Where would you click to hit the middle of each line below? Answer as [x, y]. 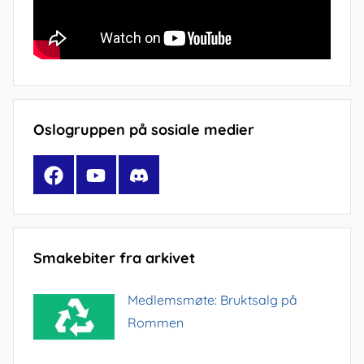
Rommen [156, 323]
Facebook [73, 173]
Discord [151, 173]
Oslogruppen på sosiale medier [144, 129]
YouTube [111, 173]
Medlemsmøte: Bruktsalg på [212, 300]
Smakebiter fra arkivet [114, 258]
